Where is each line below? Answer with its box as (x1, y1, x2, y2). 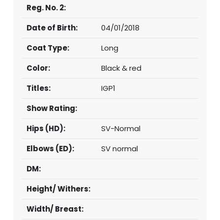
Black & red (101, 62, 141, 73)
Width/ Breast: (27, 203, 83, 214)
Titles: (27, 82, 51, 93)
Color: (27, 62, 50, 73)
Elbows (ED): (27, 143, 74, 154)
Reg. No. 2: (27, 2, 66, 13)
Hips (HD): (27, 123, 65, 134)
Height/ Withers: (27, 183, 90, 194)
